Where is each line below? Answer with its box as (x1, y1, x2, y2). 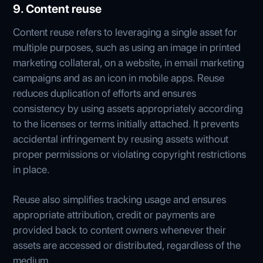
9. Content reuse (13, 1, 102, 16)
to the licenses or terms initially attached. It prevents (13, 117, 240, 130)
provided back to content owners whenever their (13, 223, 227, 236)
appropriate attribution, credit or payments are (13, 208, 215, 221)
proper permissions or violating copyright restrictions (13, 147, 247, 160)
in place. (13, 163, 50, 176)
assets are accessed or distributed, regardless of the (13, 238, 241, 251)
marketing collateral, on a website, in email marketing (13, 56, 245, 69)
